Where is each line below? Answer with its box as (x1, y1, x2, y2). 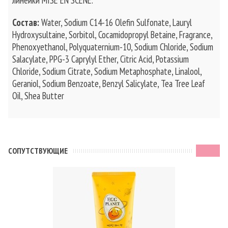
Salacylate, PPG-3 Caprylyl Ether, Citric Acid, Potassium (12, 53, 189, 65)
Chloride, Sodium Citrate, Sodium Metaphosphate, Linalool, (12, 65, 202, 77)
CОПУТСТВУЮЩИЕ (8, 146, 68, 156)
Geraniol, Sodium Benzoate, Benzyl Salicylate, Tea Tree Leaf (12, 77, 205, 90)
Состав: (12, 16, 41, 28)
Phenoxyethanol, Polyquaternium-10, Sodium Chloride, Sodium (12, 41, 213, 53)
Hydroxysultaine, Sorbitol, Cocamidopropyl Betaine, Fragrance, (12, 28, 212, 41)
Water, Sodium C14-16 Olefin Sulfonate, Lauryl (41, 16, 192, 28)
